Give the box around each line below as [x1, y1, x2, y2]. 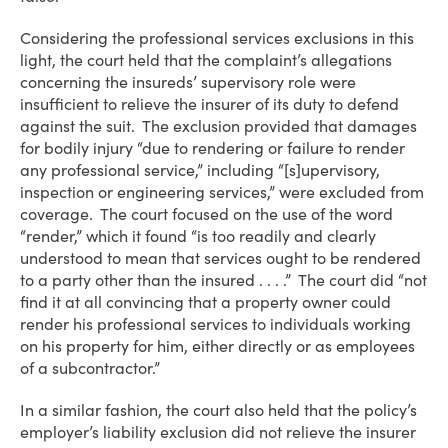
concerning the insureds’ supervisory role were [20, 72, 356, 92]
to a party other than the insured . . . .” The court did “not [20, 270, 427, 290]
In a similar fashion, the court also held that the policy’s [20, 400, 417, 420]
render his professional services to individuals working [20, 314, 411, 334]
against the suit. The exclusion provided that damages [20, 116, 417, 136]
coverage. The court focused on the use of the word [20, 204, 393, 224]
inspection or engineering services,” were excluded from [20, 182, 424, 202]
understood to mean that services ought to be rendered [20, 248, 421, 268]
